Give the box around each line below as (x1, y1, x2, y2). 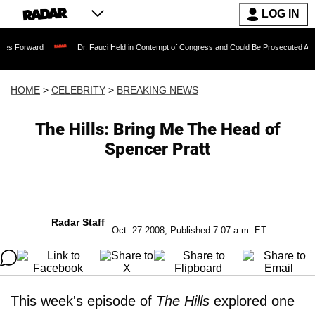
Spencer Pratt (105, 139, 210, 159)
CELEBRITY (51, 84, 105, 96)
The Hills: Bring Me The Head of (34, 120, 281, 139)
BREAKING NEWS (117, 84, 198, 96)
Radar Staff (51, 217, 105, 228)
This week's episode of (11, 293, 156, 309)
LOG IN (262, 8, 300, 20)
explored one (210, 293, 295, 309)
